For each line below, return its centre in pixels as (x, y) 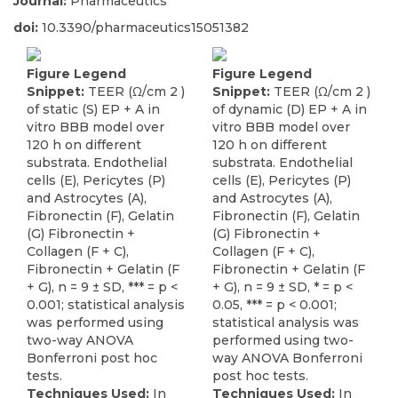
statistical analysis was (286, 322)
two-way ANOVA (80, 340)
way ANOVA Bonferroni (287, 358)
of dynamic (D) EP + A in (290, 109)
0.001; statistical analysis (106, 304)
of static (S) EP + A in (93, 109)
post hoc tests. (260, 375)
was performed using (95, 322)
